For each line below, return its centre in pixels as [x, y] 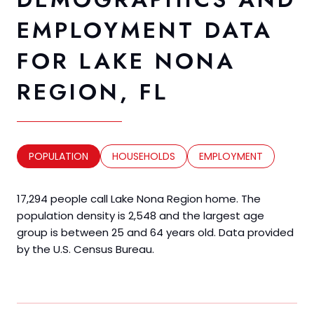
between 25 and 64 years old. [138, 232]
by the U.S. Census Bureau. [86, 249]
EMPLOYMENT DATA [145, 30]
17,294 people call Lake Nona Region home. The [139, 198]
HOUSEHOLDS [144, 156]
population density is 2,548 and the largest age [141, 215]
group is [39, 232]
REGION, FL [93, 91]
